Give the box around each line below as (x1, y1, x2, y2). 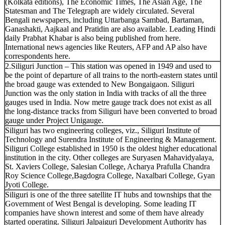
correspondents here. (5, 51, 70, 60)
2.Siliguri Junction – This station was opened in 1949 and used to (5, 61, 211, 70)
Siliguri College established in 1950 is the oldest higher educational (5, 144, 217, 153)
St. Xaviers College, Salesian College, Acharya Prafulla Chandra (5, 162, 210, 171)
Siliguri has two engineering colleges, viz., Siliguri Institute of (5, 126, 200, 135)
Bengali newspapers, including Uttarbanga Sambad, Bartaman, (5, 15, 204, 24)
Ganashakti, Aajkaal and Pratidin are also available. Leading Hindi (5, 24, 215, 33)
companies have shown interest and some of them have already (5, 208, 204, 217)
